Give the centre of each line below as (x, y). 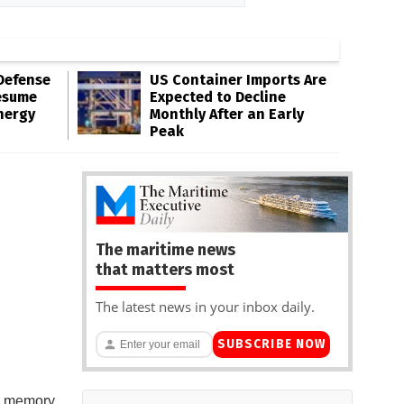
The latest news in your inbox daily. (205, 306)
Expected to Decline (218, 97)
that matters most (165, 269)
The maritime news (165, 249)
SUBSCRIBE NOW (271, 344)
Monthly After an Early (227, 114)
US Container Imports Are (238, 80)
